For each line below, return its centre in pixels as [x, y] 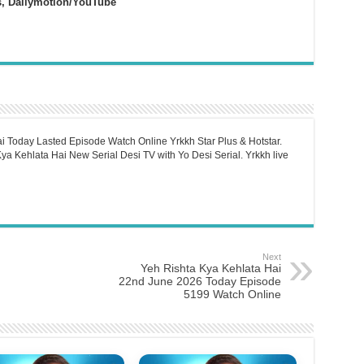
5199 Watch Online [232, 294]
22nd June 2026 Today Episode [199, 281]
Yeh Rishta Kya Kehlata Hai [210, 268]
